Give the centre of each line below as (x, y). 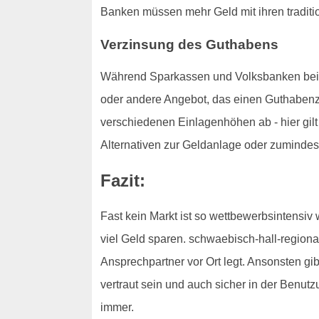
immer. (117, 308)
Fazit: (122, 181)
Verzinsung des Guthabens (189, 44)
